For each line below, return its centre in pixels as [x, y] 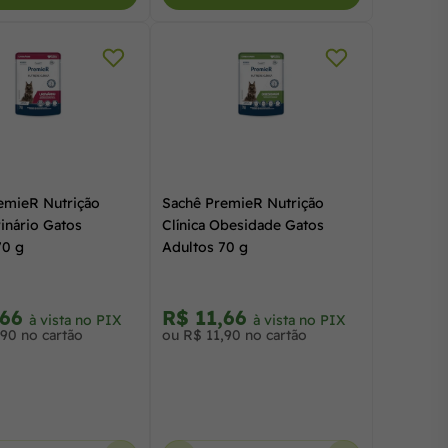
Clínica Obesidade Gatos [242, 225]
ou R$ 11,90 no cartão [234, 335]
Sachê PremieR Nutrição [242, 203]
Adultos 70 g [204, 247]
